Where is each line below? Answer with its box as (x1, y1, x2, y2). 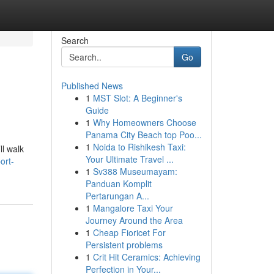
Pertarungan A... (85, 190, 149, 202)
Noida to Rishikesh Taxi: (92, 141, 186, 153)
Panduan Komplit (85, 177, 152, 190)
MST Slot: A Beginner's (92, 92, 182, 104)
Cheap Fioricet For (92, 226, 166, 239)
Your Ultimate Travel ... (85, 153, 174, 165)
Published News (61, 80, 123, 92)
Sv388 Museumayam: (92, 165, 177, 177)
